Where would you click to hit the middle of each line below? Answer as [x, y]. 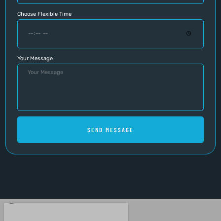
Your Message [35, 58]
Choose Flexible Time [44, 14]
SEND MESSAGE [110, 129]
